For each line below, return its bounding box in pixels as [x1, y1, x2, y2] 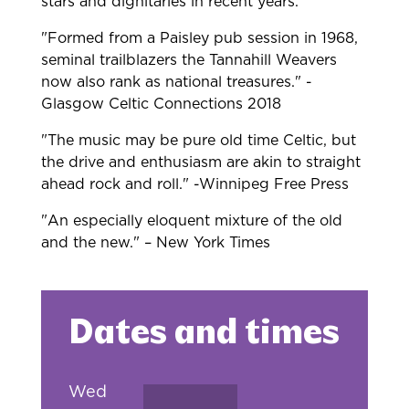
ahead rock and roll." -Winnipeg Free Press [40, 177, 349, 193]
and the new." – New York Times [40, 236, 270, 251]
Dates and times [68, 318, 340, 353]
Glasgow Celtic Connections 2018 [40, 97, 281, 112]
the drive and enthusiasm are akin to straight [40, 155, 361, 171]
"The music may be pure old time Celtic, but [40, 133, 356, 149]
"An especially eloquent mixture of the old [40, 214, 342, 229]
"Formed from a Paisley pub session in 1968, [40, 31, 358, 47]
